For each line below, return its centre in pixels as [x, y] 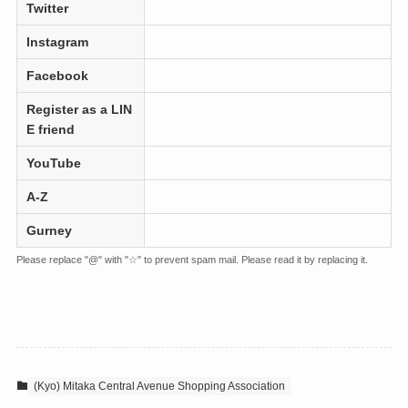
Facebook [58, 75]
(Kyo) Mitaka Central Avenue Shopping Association [159, 386]
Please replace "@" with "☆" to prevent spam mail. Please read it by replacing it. [192, 259]
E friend [51, 129]
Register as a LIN [80, 109]
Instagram [58, 41]
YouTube [54, 163]
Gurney [50, 230]
